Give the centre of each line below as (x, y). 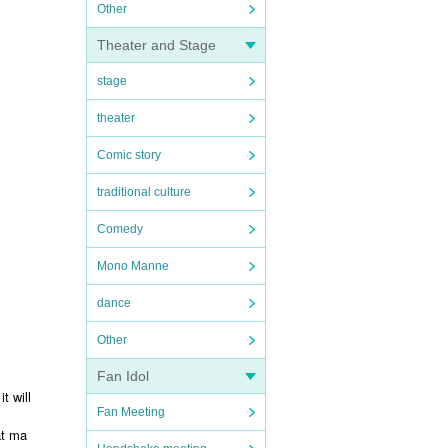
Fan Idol (123, 376)
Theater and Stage (156, 45)
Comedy (120, 229)
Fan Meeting (131, 412)
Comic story (129, 155)
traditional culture (144, 192)
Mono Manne (133, 266)
